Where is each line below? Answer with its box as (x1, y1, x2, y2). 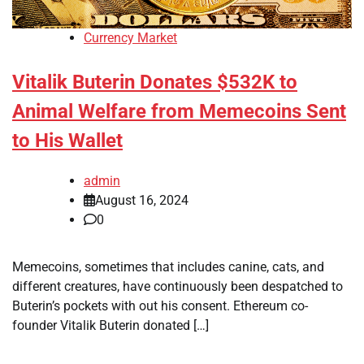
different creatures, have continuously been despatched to (12, 279, 343, 295)
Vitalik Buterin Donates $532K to (12, 71, 297, 94)
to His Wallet (12, 129, 123, 153)
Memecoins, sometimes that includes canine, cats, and (12, 259, 324, 275)
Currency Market (84, 30, 177, 46)
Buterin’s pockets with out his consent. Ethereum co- (12, 298, 308, 314)
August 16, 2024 (95, 193, 188, 209)
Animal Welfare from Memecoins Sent (12, 100, 346, 123)
